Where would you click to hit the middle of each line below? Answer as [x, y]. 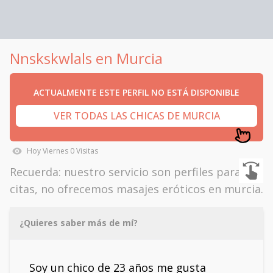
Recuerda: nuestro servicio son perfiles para [125, 172]
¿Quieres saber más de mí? [79, 223]
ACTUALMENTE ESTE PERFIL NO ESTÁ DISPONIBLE [136, 92]
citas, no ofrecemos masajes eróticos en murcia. [136, 189]
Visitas [86, 151]
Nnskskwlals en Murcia [86, 58]
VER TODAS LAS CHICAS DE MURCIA [136, 116]
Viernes [55, 151]
